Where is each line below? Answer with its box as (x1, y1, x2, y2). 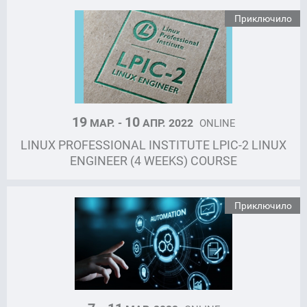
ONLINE (199, 115, 235, 130)
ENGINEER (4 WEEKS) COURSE (70, 151, 237, 169)
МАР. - (87, 114, 125, 130)
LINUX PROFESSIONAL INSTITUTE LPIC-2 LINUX (21, 136, 286, 153)
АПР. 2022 (140, 114, 196, 130)
